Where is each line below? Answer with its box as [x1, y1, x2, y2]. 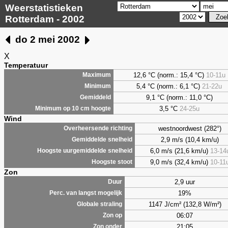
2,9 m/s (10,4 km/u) [161, 135, 219, 144]
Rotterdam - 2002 [5, 14, 84, 24]
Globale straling [77, 201, 122, 207]
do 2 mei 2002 [13, 34, 82, 45]
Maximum [82, 71, 111, 78]
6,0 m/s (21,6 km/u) [150, 147, 210, 155]
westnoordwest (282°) [158, 124, 221, 132]
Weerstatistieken [5, 3, 83, 13]
